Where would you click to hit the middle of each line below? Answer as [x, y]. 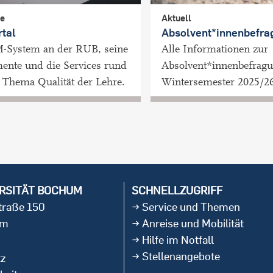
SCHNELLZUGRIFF [177, 191]
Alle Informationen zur [214, 49]
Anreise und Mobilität [193, 224]
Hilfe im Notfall [178, 240]
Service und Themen [191, 207]
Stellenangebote [181, 257]
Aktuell [176, 18]
